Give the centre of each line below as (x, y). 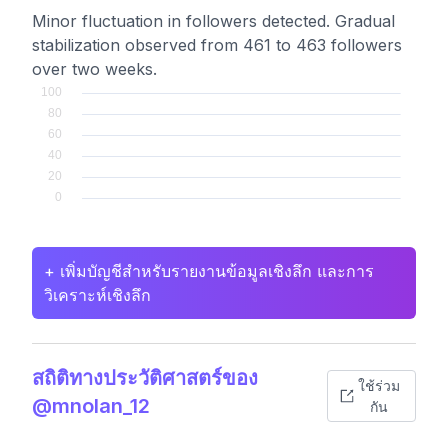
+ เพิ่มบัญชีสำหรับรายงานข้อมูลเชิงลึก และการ (209, 271)
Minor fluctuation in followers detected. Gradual (213, 21)
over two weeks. (94, 69)
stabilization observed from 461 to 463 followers (217, 45)
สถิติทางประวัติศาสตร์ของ (145, 378)
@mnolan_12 (91, 406)
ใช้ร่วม (378, 385)
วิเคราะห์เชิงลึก (97, 295)
